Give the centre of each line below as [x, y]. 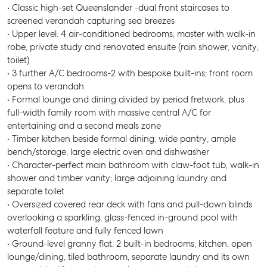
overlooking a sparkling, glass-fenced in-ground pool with [122, 218]
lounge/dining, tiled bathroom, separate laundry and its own [128, 257]
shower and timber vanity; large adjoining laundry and [117, 178]
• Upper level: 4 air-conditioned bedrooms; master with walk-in [131, 34]
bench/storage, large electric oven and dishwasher [108, 152]
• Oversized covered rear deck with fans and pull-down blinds [130, 204]
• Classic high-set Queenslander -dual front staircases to [118, 8]
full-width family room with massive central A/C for [109, 113]
